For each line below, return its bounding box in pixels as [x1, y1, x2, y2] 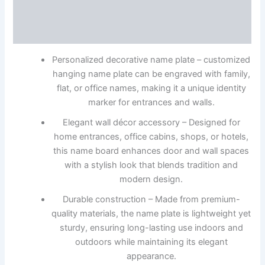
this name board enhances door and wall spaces [53, 145, 250, 156]
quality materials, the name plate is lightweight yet [51, 208, 251, 219]
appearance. [126, 250, 176, 261]
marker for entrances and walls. [88, 96, 215, 108]
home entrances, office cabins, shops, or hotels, [54, 131, 249, 142]
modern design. [119, 173, 183, 185]
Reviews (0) [107, 27, 158, 38]
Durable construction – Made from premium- [62, 193, 240, 205]
